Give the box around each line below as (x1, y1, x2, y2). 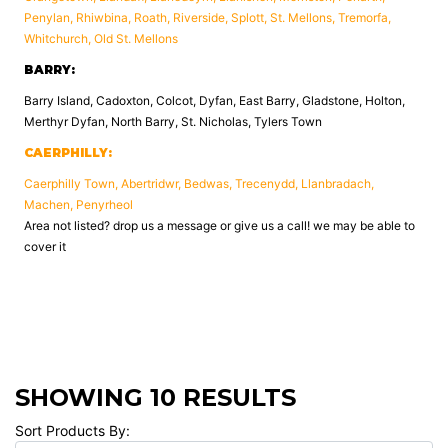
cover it (24, 239, 66, 254)
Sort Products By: (15, 422, 130, 439)
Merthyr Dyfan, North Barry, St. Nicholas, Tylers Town (24, 114, 322, 129)
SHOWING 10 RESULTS (15, 383, 296, 412)
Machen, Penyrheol (24, 197, 133, 212)
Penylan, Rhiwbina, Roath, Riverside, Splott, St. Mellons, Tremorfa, (24, 10, 391, 25)
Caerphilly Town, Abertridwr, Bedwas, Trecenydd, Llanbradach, (24, 176, 374, 191)
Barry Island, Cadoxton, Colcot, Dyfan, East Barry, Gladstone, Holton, (24, 93, 405, 108)
